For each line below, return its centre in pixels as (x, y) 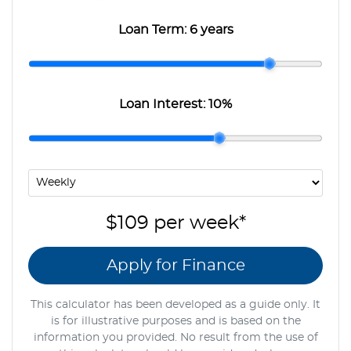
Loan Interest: (164, 104)
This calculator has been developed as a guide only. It (175, 304)
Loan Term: (154, 29)
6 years (211, 29)
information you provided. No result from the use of (175, 337)
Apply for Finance (175, 265)
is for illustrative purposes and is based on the (175, 321)
